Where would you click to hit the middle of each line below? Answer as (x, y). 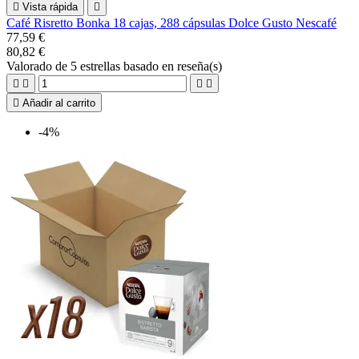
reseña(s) (200, 66)
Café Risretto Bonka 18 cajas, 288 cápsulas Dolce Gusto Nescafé (171, 22)
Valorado (31, 66)
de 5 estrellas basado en (116, 66)
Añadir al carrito (59, 103)
